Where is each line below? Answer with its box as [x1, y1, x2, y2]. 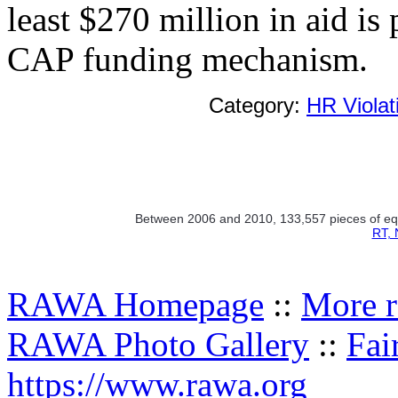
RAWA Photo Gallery [7, 324, 309, 363]
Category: [209, 92, 306, 117]
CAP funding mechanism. [7, 39, 368, 78]
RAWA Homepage [7, 284, 264, 323]
